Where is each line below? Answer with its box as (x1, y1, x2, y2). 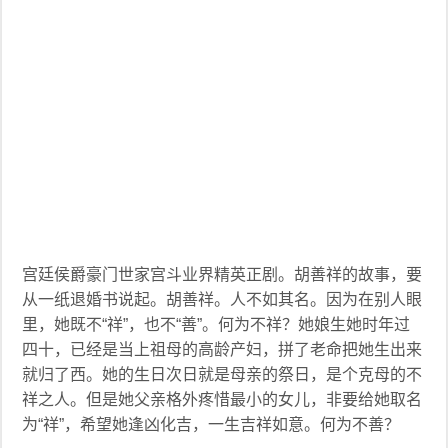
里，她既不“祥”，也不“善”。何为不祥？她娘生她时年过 (22, 316, 411, 333)
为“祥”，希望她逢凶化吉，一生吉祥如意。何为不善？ (22, 416, 401, 433)
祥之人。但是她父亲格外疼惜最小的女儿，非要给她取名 (22, 391, 423, 408)
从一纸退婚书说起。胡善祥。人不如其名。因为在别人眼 (22, 291, 423, 308)
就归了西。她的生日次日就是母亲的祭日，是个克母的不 (22, 366, 423, 383)
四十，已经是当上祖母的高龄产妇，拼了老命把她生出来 (22, 341, 423, 358)
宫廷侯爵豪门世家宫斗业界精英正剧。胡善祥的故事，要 (22, 266, 423, 283)
